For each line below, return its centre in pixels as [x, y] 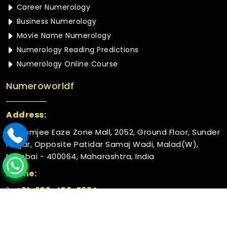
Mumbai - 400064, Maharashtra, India [80, 156]
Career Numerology [52, 7]
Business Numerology [55, 21]
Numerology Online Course [66, 64]
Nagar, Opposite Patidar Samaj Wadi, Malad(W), [102, 144]
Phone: [21, 174]
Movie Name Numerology [63, 35]
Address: [26, 115]
